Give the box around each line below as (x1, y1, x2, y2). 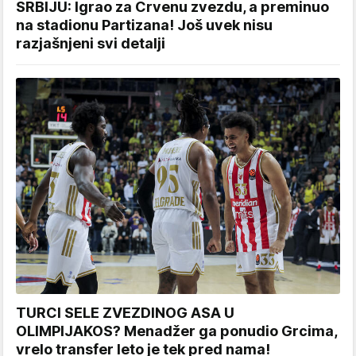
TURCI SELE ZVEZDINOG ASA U (16, 304, 234, 321)
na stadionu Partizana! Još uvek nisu (16, 16, 273, 33)
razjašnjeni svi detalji (16, 34, 165, 52)
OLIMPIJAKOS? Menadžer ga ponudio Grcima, (16, 322, 337, 339)
